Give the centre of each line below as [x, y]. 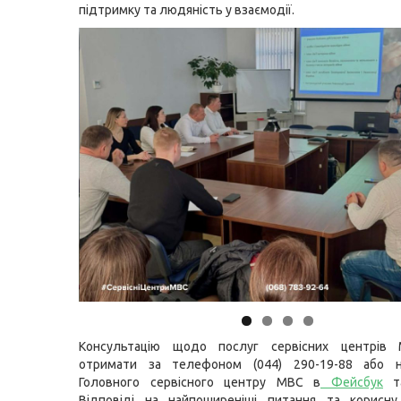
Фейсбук [352, 382]
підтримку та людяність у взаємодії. [187, 10]
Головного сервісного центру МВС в [200, 382]
